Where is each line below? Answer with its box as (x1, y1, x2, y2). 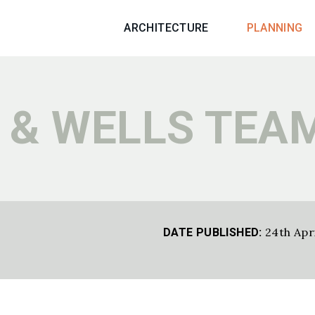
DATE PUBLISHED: (163, 225, 262, 239)
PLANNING (246, 21, 303, 34)
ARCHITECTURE (124, 21, 209, 34)
